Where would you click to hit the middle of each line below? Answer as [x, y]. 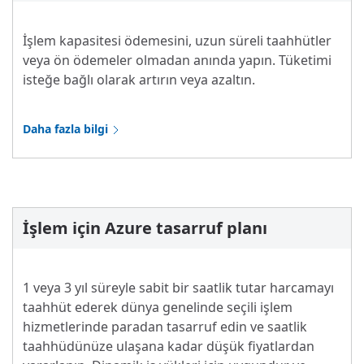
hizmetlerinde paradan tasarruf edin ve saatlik [165, 327]
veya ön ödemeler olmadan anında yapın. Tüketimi [177, 61]
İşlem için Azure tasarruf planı [145, 228]
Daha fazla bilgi [65, 129]
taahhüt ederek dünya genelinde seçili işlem [158, 308]
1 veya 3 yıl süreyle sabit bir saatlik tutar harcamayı [178, 288]
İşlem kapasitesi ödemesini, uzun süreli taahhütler [177, 41]
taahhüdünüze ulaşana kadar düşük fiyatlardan [169, 347]
